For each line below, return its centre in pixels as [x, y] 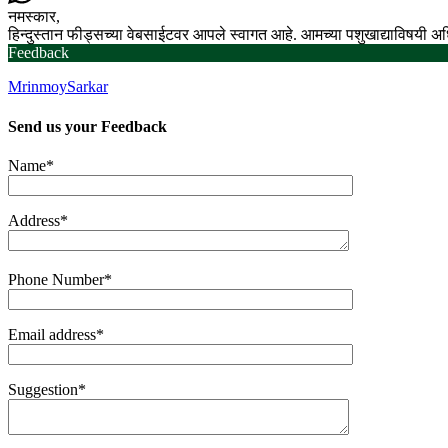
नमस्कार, [34, 17]
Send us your [54, 126]
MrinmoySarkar [58, 87]
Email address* [56, 334]
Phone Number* [60, 279]
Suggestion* [47, 389]
